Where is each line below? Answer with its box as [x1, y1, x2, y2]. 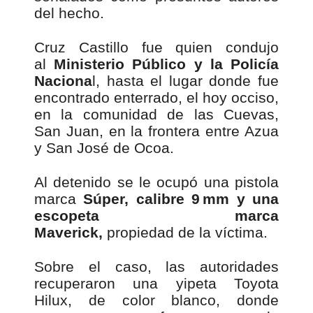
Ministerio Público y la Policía [46, 56, 279, 72]
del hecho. [34, 5, 104, 21]
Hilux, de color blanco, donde [34, 292, 279, 308]
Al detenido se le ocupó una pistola [34, 174, 279, 190]
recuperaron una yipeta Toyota [34, 275, 279, 291]
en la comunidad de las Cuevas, [34, 106, 279, 122]
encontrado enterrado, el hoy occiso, [34, 89, 279, 105]
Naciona [34, 73, 92, 89]
